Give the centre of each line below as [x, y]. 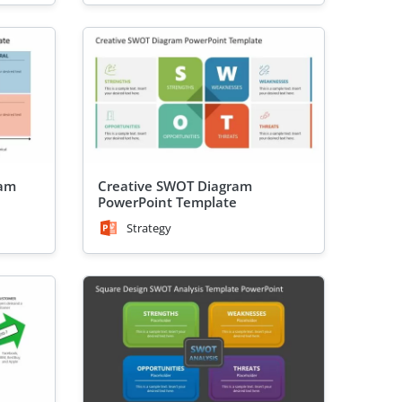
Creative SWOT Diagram [175, 185]
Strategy [149, 227]
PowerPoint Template [167, 201]
